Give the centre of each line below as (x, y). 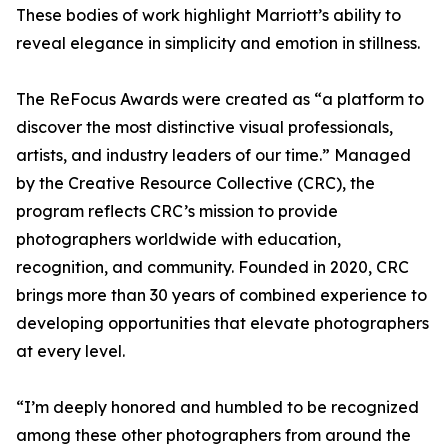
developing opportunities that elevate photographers (222, 323)
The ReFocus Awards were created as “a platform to (220, 99)
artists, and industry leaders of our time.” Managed (213, 155)
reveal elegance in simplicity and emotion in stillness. (218, 43)
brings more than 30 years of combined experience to (221, 295)
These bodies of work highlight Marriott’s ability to (208, 15)
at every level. (70, 351)
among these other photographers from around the (213, 435)
